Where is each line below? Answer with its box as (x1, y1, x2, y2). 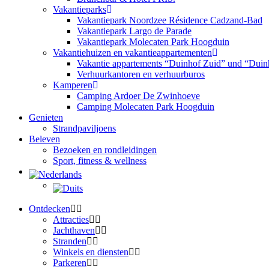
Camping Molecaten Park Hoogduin (77, 101, 214, 112)
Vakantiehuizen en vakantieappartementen (53, 47, 212, 58)
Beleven (29, 134, 60, 144)
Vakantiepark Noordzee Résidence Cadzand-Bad (77, 15, 262, 25)
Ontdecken (29, 204, 70, 214)
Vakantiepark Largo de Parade (77, 26, 192, 36)
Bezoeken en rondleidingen (53, 145, 157, 155)
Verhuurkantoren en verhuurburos (77, 69, 205, 79)
